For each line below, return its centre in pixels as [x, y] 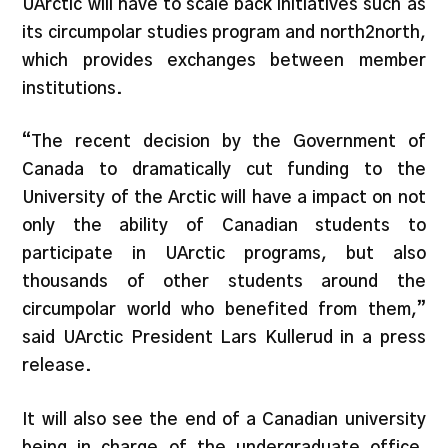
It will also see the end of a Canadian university [224, 419]
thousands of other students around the [224, 281]
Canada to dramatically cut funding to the [224, 169]
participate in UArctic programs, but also [224, 253]
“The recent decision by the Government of [224, 141]
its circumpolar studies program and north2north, [224, 32]
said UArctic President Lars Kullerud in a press [224, 337]
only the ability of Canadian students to [224, 225]
